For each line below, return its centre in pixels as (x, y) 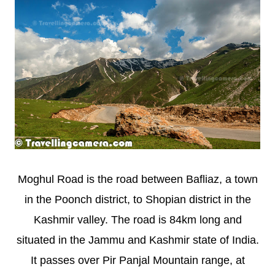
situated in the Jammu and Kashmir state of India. (137, 240)
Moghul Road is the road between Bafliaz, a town (137, 179)
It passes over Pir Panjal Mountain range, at (137, 260)
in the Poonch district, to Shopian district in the (137, 199)
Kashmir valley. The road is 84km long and (137, 219)
